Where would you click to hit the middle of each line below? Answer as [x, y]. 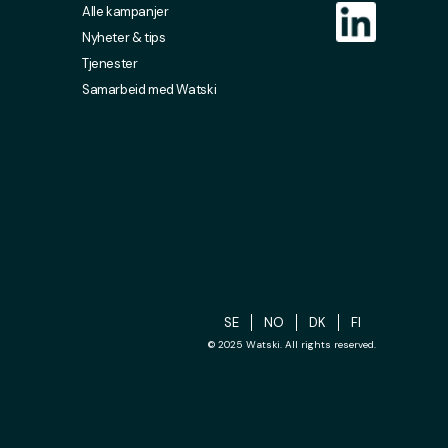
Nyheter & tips [123, 37]
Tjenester [109, 63]
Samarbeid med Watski [149, 89]
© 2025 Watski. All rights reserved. [292, 344]
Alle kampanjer [125, 11]
